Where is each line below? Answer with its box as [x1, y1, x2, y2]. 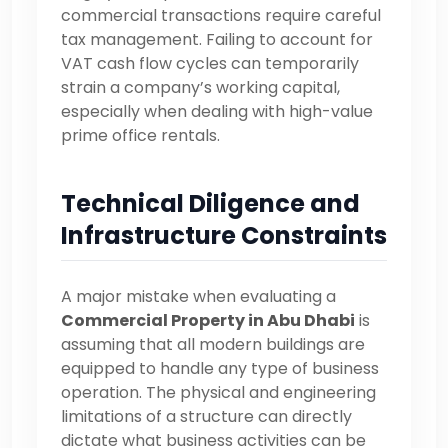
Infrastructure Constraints [61, 218, 387, 252]
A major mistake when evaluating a [61, 284, 336, 308]
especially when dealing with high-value [61, 99, 373, 123]
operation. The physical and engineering [61, 380, 376, 404]
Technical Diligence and [61, 186, 360, 220]
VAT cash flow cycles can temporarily [61, 51, 359, 75]
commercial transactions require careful [61, 3, 381, 27]
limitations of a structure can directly [61, 404, 352, 428]
